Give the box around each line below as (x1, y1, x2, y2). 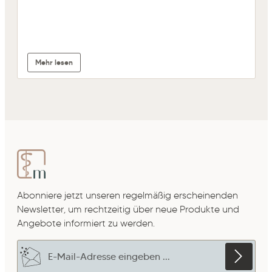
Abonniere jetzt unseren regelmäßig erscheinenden (16, 189, 238, 201)
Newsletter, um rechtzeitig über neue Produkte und (16, 203, 239, 215)
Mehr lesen (35, 58, 73, 67)
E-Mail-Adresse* (16, 240, 87, 252)
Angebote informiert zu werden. (16, 217, 155, 229)
